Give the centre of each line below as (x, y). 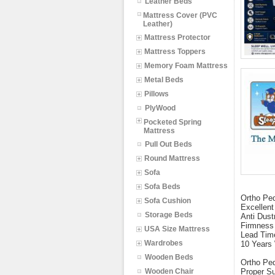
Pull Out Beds (168, 144)
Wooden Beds (169, 257)
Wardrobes (164, 243)
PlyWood (160, 108)
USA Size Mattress (177, 229)
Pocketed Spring (172, 122)
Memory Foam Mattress (186, 66)
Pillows (157, 94)
